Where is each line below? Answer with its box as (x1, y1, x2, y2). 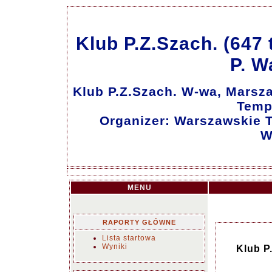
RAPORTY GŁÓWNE (103, 219, 176, 226)
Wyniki (102, 242, 127, 251)
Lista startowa (102, 234, 156, 242)
